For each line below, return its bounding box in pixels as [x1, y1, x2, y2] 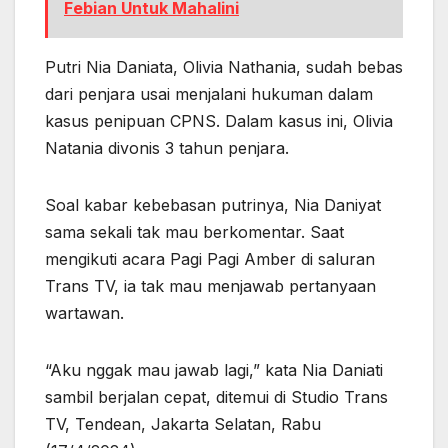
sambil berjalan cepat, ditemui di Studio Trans [45, 386, 388, 407]
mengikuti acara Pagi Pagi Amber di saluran [45, 248, 375, 269]
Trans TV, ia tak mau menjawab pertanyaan [45, 275, 376, 296]
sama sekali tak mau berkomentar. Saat [45, 221, 344, 242]
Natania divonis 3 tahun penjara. [45, 137, 289, 158]
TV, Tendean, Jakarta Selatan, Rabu [45, 413, 321, 434]
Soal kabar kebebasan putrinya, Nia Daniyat [45, 194, 381, 215]
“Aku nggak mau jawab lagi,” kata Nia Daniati [45, 359, 383, 380]
